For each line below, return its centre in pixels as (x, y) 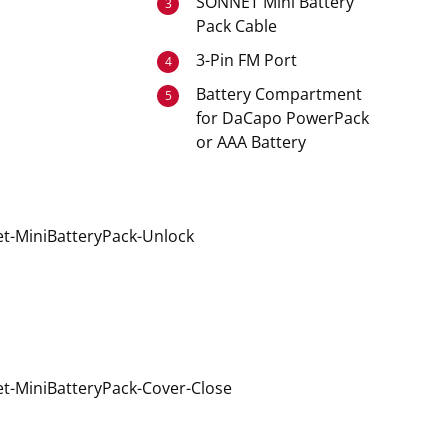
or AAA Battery (251, 142)
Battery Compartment (279, 94)
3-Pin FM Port (247, 60)
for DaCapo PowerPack (283, 118)
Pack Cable (237, 26)
